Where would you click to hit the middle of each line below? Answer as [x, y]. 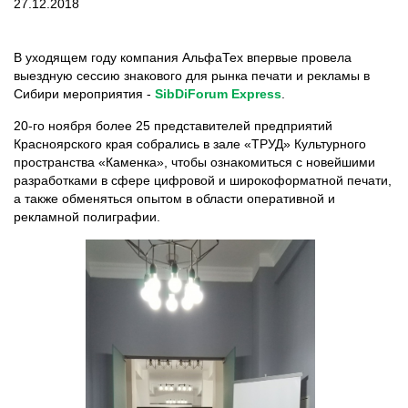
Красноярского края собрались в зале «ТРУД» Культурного [190, 144]
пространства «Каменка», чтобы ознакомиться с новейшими [194, 162]
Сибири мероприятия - [84, 94]
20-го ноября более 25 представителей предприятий [173, 126]
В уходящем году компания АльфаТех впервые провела [183, 57]
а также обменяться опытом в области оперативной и [174, 199]
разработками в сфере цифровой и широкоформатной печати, [203, 180]
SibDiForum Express [218, 94]
